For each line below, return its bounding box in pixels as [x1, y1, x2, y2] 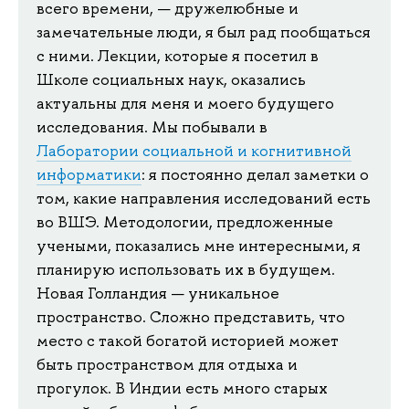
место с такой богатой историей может [37, 330, 339, 351]
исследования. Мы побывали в [37, 116, 267, 137]
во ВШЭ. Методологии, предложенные [37, 211, 333, 232]
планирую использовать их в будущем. [37, 258, 335, 279]
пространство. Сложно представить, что [37, 306, 345, 327]
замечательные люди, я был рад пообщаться [37, 21, 371, 42]
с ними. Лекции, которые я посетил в [37, 45, 319, 66]
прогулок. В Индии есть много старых [37, 377, 328, 398]
